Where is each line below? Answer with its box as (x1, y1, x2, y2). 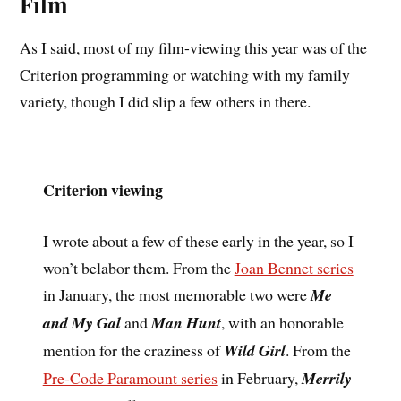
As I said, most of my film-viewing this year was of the (20, 37, 368, 59)
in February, (217, 366, 302, 388)
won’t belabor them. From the (42, 256, 235, 278)
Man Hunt (150, 311, 221, 334)
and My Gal (42, 311, 121, 334)
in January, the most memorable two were (42, 283, 311, 305)
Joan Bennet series (234, 256, 354, 278)
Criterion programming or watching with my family (20, 64, 351, 86)
